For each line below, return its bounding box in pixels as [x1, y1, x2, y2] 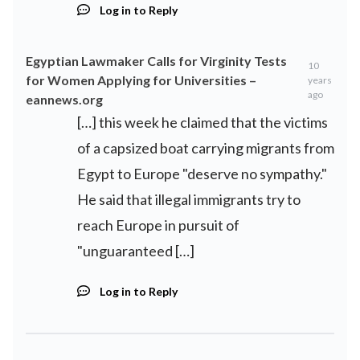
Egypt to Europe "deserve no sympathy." [77, 164, 327, 182]
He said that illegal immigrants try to [77, 190, 301, 208]
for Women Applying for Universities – [26, 72, 256, 88]
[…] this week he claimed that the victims [77, 112, 328, 131]
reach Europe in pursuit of [77, 215, 239, 234]
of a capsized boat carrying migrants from [77, 138, 334, 157]
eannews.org [26, 91, 103, 107]
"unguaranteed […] [77, 241, 194, 260]
